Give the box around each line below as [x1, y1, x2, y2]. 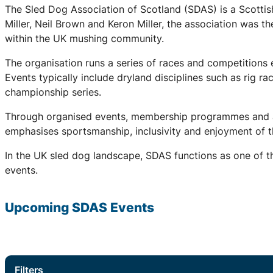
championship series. [5, 85, 101, 98]
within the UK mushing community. [5, 32, 164, 44]
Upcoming [5, 199, 72, 215]
